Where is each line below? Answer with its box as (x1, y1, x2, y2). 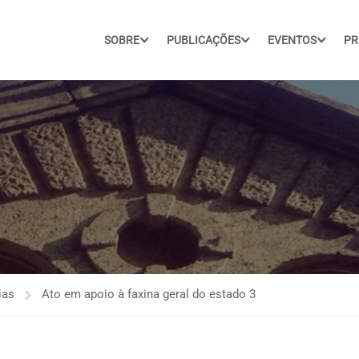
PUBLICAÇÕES (167, 34, 240, 46)
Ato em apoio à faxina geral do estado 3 (42, 287, 256, 301)
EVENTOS (268, 34, 317, 46)
